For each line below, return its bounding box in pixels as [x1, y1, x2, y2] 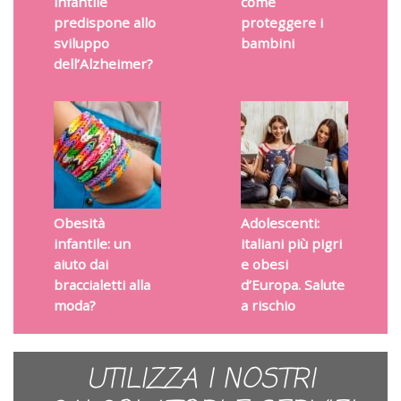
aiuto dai [53, 255, 108, 274]
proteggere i [240, 13, 323, 32]
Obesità [53, 214, 105, 233]
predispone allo [53, 13, 156, 32]
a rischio [240, 296, 295, 315]
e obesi [240, 255, 288, 274]
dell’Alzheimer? [53, 55, 153, 73]
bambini [240, 34, 294, 53]
